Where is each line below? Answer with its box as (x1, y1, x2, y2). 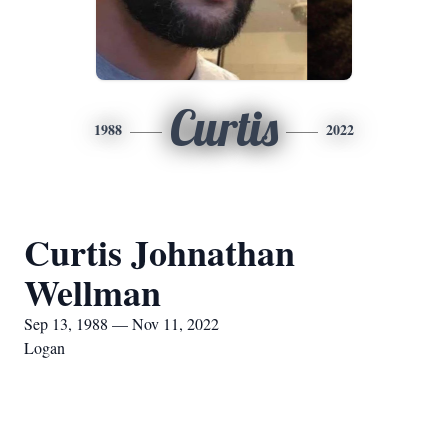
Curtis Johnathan (24, 226, 295, 278)
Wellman (24, 266, 161, 318)
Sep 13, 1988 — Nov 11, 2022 (24, 313, 219, 334)
